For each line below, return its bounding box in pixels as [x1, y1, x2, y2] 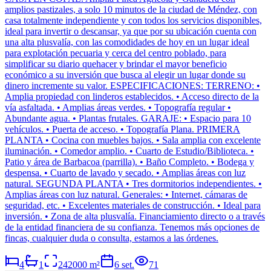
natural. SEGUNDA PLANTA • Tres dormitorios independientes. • [5, 178, 262, 189]
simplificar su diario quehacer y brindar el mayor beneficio [5, 59, 227, 70]
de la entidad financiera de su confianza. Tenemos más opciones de [5, 222, 260, 233]
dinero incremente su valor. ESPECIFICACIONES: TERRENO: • [5, 80, 260, 91]
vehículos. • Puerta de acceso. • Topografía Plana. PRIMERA [5, 124, 240, 135]
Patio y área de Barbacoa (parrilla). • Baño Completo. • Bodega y [5, 157, 254, 168]
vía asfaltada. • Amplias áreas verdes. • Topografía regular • [5, 102, 231, 113]
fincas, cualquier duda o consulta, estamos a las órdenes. [5, 233, 218, 244]
